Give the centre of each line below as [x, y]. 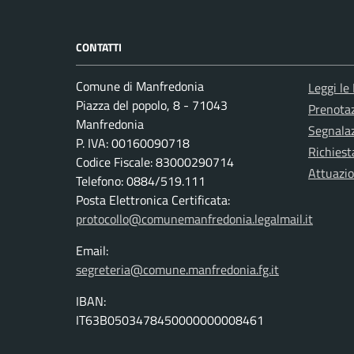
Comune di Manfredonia [140, 86]
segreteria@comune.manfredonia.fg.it [177, 269]
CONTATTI [99, 47]
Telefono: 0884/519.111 [141, 181]
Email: [92, 250]
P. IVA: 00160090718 [133, 143]
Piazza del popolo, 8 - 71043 [152, 105]
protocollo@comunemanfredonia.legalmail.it [194, 218]
